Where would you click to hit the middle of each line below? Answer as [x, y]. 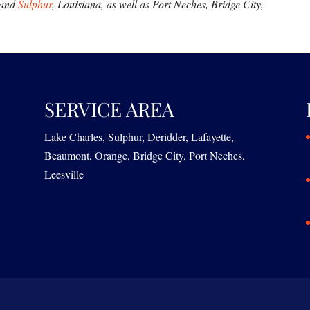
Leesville [64, 174]
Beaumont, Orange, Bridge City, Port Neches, [145, 155]
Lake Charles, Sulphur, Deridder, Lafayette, [139, 137]
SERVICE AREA [110, 109]
